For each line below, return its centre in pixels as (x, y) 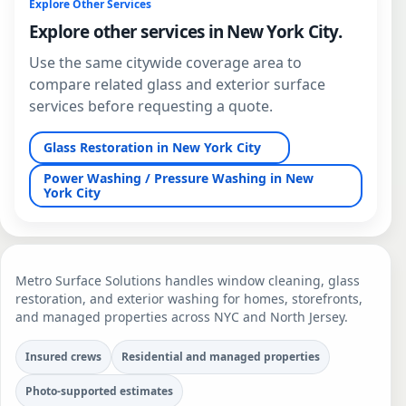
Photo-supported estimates (99, 391)
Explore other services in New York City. (185, 31)
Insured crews (63, 356)
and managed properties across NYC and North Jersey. (182, 317)
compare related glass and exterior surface (177, 85)
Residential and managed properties (221, 356)
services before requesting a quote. (151, 106)
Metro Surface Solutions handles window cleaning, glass (188, 281)
